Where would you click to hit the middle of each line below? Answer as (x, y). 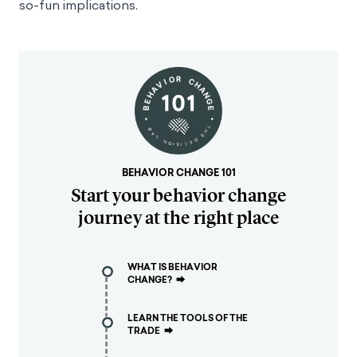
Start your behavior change (178, 195)
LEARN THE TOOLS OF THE (188, 318)
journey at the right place (178, 218)
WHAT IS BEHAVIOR (173, 267)
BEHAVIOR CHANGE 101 (178, 173)
